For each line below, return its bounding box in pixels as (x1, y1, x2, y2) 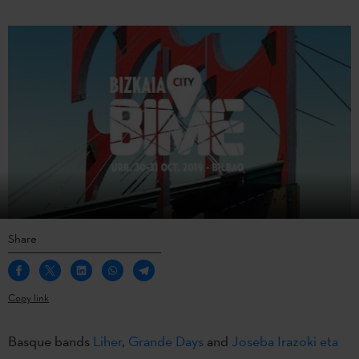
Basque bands (8, 331, 93, 350)
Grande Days (128, 331, 204, 350)
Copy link (8, 290, 49, 305)
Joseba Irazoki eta (232, 331, 338, 350)
